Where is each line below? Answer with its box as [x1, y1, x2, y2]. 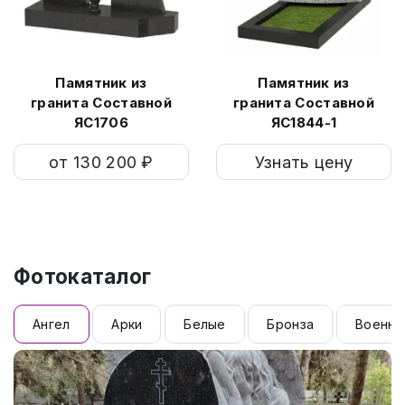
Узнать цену [254, 152, 353, 172]
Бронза [267, 316, 315, 332]
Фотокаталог [14, 263, 152, 288]
